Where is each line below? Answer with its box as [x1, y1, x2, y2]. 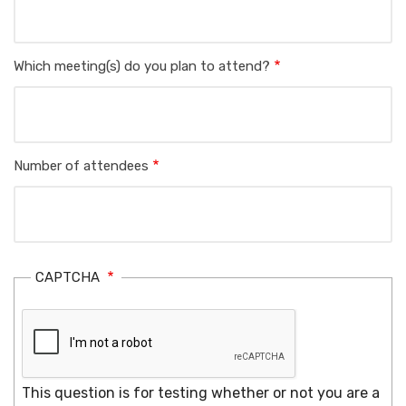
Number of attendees [14, 158, 149, 175]
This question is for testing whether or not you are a [22, 384, 380, 402]
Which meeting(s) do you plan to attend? [14, 58, 270, 75]
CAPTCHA [35, 269, 103, 286]
